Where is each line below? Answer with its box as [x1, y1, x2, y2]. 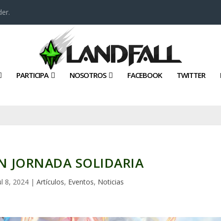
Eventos [68, 177, 94, 186]
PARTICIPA [16, 70, 48, 80]
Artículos [37, 177, 65, 186]
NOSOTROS [70, 70, 106, 80]
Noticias [98, 177, 124, 186]
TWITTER [177, 70, 205, 80]
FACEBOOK [127, 70, 162, 80]
